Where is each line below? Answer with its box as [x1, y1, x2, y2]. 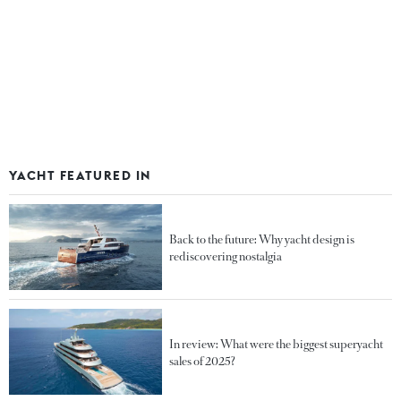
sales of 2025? [169, 353, 235, 369]
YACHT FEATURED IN [9, 166, 151, 183]
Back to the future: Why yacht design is [169, 231, 355, 247]
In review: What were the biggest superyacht [169, 336, 384, 352]
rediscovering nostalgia [169, 248, 283, 264]
